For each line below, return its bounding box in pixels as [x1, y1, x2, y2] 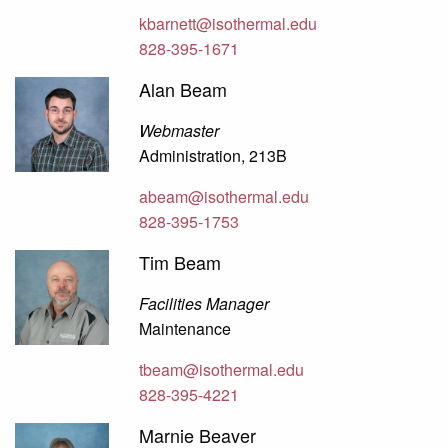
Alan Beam [139, 76, 228, 103]
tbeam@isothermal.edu [139, 358, 305, 382]
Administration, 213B [139, 144, 288, 168]
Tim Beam [139, 249, 222, 276]
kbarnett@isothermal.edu [139, 12, 318, 36]
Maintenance [139, 317, 232, 341]
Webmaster [139, 119, 220, 143]
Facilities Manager [139, 292, 270, 316]
